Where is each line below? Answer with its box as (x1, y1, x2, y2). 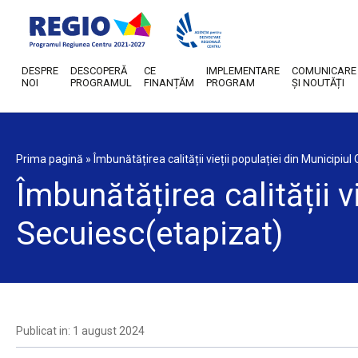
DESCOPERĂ (70, 65, 127, 77)
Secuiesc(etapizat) (16, 215, 283, 253)
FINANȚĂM (144, 77, 194, 89)
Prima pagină (16, 153, 83, 165)
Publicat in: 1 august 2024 (16, 324, 145, 337)
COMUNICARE (292, 65, 356, 77)
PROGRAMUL (70, 77, 132, 89)
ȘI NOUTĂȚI (292, 77, 344, 89)
